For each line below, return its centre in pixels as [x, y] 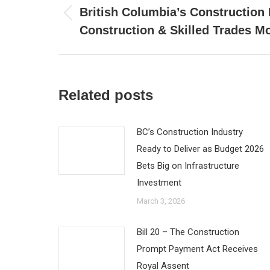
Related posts [106, 95]
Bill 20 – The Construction [188, 232]
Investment [159, 183]
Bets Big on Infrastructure [188, 166]
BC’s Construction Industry [190, 132]
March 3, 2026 [161, 201]
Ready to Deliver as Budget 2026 [200, 149]
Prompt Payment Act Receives [197, 249]
